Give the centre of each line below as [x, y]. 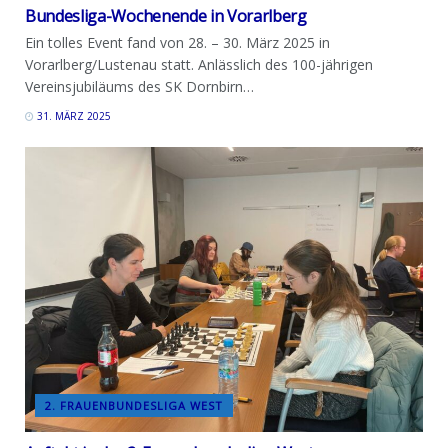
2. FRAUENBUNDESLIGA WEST [134, 405]
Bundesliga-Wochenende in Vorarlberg [166, 16]
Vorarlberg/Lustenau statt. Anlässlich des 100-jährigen [199, 65]
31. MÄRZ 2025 [72, 116]
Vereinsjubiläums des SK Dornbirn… [139, 87]
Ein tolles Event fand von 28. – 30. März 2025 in [177, 43]
